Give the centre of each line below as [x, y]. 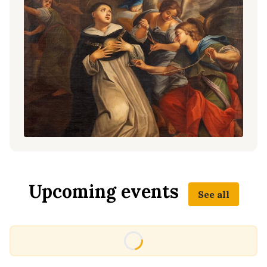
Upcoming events [103, 192]
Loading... [164, 238]
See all [213, 195]
